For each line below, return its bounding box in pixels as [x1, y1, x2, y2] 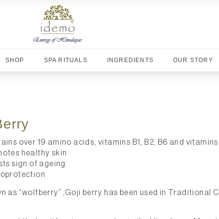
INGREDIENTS [107, 57, 153, 64]
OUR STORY [173, 57, 213, 64]
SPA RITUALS [44, 57, 88, 64]
